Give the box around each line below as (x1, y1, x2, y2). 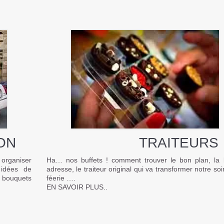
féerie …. (46, 173, 75, 182)
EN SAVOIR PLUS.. (46, 182, 107, 191)
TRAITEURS (71, 135, 219, 151)
